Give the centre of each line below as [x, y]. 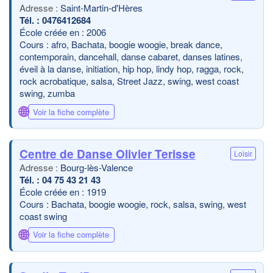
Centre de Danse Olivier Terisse [107, 154]
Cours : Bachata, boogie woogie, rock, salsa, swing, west [133, 204]
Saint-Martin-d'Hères [101, 8]
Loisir [243, 153]
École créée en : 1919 [62, 191]
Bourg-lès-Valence [96, 167]
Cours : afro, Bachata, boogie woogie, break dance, [121, 44]
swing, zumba [47, 93]
